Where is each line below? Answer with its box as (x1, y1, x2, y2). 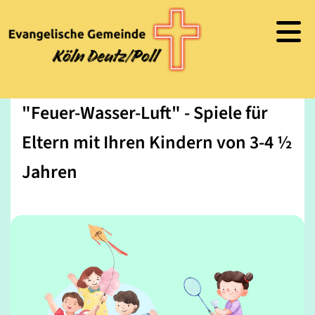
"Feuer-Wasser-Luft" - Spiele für (22, 100, 268, 127)
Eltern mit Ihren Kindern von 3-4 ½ (22, 129, 292, 156)
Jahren (22, 159, 77, 186)
